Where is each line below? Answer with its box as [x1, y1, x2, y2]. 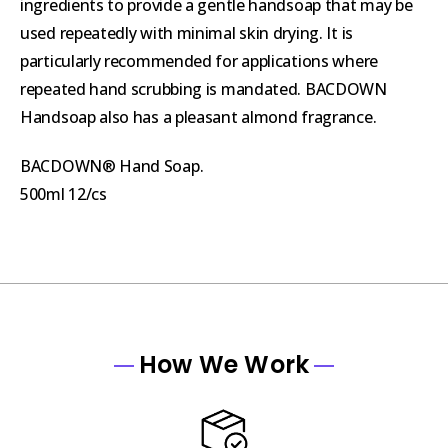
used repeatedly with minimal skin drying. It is [20, 21, 353, 44]
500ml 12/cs [20, 182, 107, 205]
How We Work [138, 347, 310, 381]
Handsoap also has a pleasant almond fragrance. [20, 105, 377, 128]
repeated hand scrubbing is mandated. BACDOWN [20, 77, 387, 100]
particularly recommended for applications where [20, 49, 378, 72]
